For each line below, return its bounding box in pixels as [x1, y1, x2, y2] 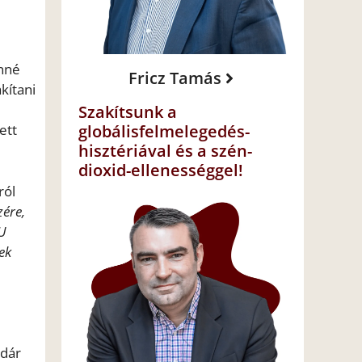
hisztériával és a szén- [78, 140, 252, 162]
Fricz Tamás [128, 67, 221, 90]
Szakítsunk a [78, 101, 177, 124]
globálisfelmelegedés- [78, 120, 250, 143]
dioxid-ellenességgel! [78, 159, 243, 182]
